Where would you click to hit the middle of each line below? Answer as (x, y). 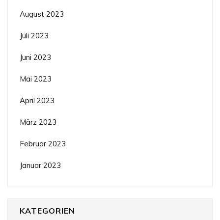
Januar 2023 (40, 165)
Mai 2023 (36, 79)
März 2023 (38, 122)
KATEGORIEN (47, 210)
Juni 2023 (35, 57)
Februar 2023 (43, 143)
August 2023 (42, 14)
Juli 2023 (34, 35)
